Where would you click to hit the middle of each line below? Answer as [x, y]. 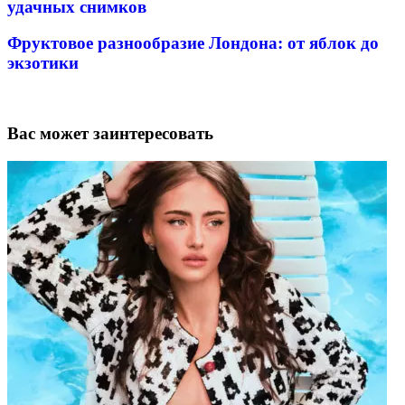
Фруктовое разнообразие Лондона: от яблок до [193, 43]
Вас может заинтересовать [110, 133]
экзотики [43, 63]
